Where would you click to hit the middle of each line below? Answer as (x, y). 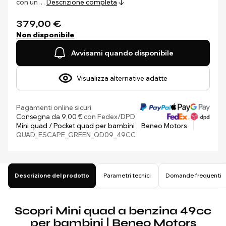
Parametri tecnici (127, 176)
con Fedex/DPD (109, 117)
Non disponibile (45, 35)
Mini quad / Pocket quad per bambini (75, 126)
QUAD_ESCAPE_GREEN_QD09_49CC (76, 135)
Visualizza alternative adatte (122, 78)
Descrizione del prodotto (52, 176)
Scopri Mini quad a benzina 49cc (113, 211)
